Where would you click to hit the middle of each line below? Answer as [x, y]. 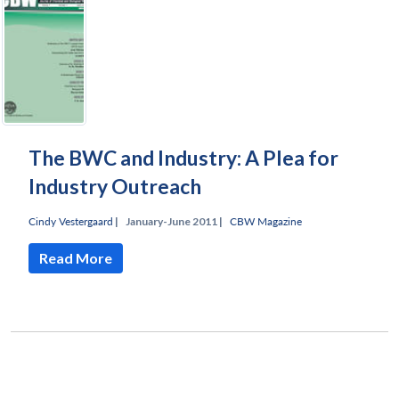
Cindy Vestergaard [71, 221]
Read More [76, 257]
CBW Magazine [266, 221]
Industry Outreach [115, 186]
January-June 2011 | [174, 221]
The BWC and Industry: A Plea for [183, 157]
